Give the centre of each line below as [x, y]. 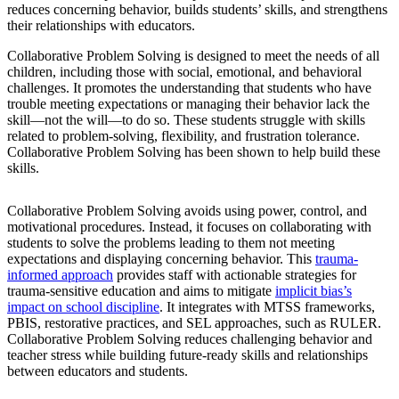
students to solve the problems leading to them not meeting [171, 243]
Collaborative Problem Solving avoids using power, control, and [187, 211]
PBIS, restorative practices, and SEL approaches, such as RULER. [194, 323]
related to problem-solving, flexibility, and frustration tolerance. [183, 136]
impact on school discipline [83, 307]
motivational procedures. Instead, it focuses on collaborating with [189, 227]
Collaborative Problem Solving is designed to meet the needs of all [193, 56]
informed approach [60, 275]
